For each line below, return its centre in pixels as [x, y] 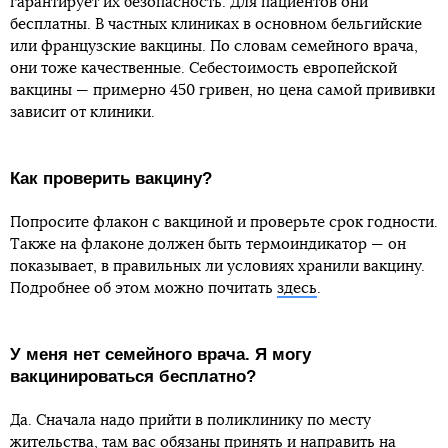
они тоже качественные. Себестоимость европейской [203, 69]
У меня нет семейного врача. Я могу [160, 355]
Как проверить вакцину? [111, 179]
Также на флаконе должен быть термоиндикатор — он [208, 245]
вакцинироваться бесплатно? [133, 377]
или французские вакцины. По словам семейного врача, [214, 47]
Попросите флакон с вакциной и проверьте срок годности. [224, 223]
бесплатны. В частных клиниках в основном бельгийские [216, 25]
